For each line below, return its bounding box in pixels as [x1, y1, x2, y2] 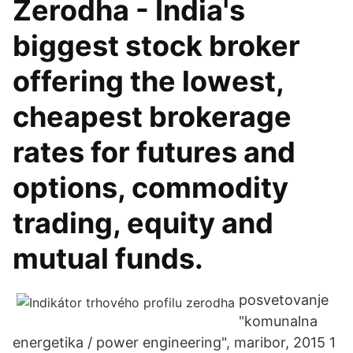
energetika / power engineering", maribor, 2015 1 [13, 334, 336, 351]
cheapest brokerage [13, 99, 292, 134]
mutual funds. [13, 241, 203, 276]
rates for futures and [13, 135, 295, 169]
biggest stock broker [13, 28, 300, 63]
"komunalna [239, 313, 318, 329]
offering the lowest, [13, 64, 284, 98]
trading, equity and [13, 206, 273, 240]
